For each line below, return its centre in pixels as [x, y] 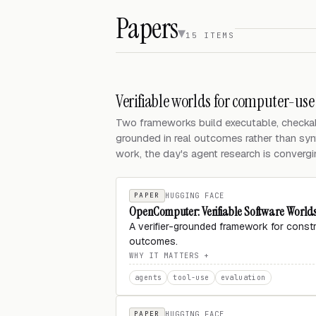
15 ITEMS [210, 35]
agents [148, 278]
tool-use [191, 278]
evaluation [243, 278]
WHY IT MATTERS [164, 255]
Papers [147, 28]
